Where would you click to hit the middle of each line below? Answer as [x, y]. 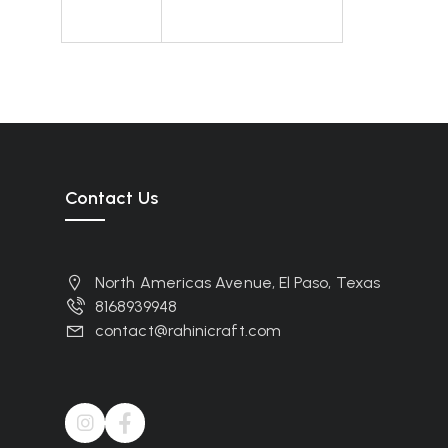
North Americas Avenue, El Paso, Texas [238, 282]
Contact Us [111, 198]
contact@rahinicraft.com [188, 330]
